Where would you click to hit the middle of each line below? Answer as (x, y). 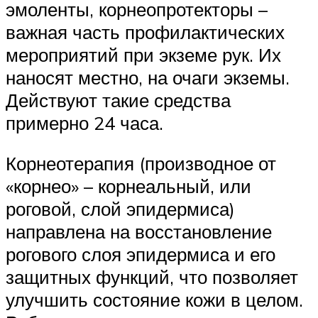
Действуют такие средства (118, 100)
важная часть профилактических (145, 32)
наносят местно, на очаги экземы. (148, 77)
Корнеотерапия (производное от (141, 164)
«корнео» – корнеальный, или (128, 186)
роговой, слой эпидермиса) (120, 209)
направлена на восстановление (139, 232)
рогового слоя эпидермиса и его (141, 254)
